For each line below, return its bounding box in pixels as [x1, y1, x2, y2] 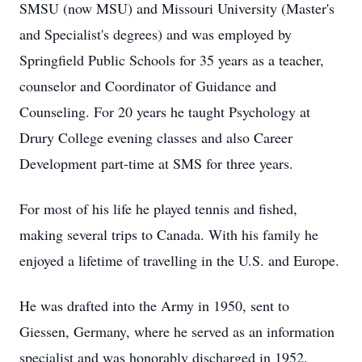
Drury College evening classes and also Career [19, 128, 293, 147]
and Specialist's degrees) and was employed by [19, 24, 292, 44]
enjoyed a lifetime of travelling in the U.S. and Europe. [19, 250, 339, 270]
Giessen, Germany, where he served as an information [19, 322, 335, 341]
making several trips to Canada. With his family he [19, 225, 318, 244]
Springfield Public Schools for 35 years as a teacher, [19, 50, 324, 69]
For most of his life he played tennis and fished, [19, 199, 297, 218]
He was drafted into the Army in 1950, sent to [19, 296, 289, 315]
